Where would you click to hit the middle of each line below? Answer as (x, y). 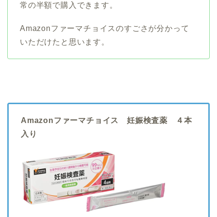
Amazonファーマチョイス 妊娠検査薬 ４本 (107, 121)
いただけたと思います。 (65, 42)
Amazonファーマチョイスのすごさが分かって (105, 29)
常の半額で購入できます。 (69, 5)
